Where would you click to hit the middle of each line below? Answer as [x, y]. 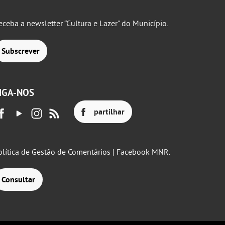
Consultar [19, 180]
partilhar [109, 112]
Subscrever [21, 51]
